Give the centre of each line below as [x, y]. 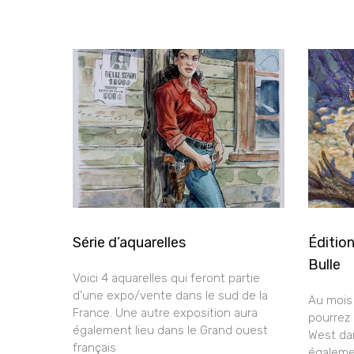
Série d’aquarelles [129, 242]
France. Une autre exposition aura [165, 313]
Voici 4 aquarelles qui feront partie [166, 278]
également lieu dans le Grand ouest [170, 330]
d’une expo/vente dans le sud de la [170, 295]
